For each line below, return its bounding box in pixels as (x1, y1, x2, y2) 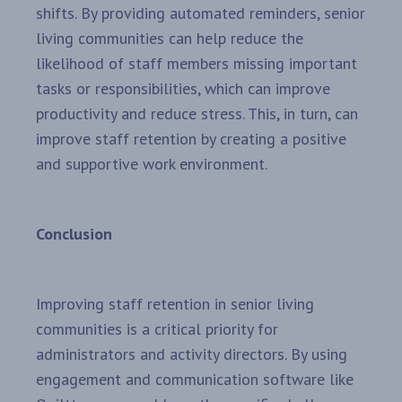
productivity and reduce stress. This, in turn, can (36, 103, 358, 125)
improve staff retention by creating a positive (36, 128, 346, 150)
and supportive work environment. (36, 153, 267, 175)
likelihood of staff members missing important (36, 53, 357, 74)
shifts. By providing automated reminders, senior (36, 3, 365, 24)
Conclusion (36, 223, 112, 245)
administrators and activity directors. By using (36, 344, 347, 365)
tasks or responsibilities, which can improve (36, 78, 330, 100)
